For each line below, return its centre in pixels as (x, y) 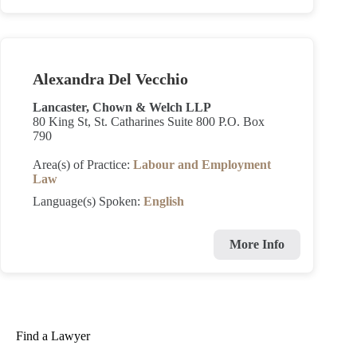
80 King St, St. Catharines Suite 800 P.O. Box (149, 122)
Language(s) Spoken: (88, 201)
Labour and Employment (202, 165)
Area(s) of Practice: (83, 165)
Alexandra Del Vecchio (110, 79)
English (164, 201)
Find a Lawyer (53, 336)
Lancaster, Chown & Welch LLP (122, 107)
